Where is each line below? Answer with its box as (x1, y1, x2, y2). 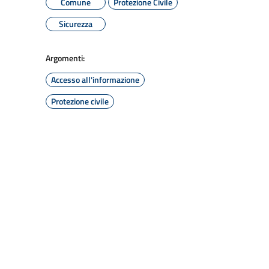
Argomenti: (46, 52, 85, 64)
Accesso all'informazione (51, 73, 139, 86)
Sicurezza (59, 17, 92, 30)
